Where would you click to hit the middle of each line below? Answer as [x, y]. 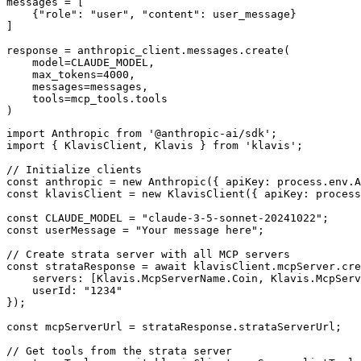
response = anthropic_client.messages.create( [148, 50]
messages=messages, [77, 86]
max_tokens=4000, [71, 74]
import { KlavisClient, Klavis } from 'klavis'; [155, 145]
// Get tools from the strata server [119, 351]
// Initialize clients [74, 169]
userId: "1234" [64, 290]
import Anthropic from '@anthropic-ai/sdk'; [142, 133]
